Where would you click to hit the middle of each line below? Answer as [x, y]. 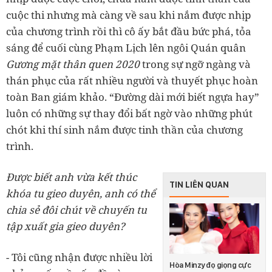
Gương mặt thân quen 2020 [73, 64]
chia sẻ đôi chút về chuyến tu [76, 209]
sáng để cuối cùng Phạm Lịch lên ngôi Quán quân [126, 47]
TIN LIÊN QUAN [199, 184]
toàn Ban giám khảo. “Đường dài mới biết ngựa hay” [133, 97]
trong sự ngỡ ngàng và [195, 64]
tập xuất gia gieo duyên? [66, 226]
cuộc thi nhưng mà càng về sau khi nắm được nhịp [128, 15]
